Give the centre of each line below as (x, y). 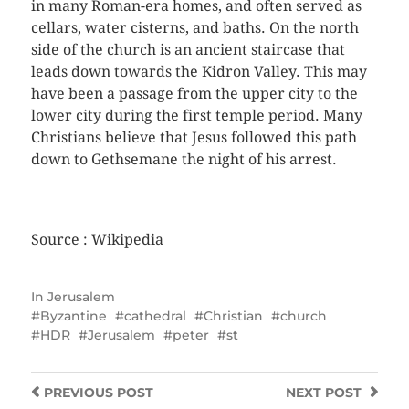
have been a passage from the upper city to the (194, 93)
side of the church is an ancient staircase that (188, 49)
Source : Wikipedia (97, 239)
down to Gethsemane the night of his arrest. (184, 159)
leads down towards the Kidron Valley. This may (199, 71)
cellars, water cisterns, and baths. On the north (194, 27)
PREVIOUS (78, 392)
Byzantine (73, 315)
